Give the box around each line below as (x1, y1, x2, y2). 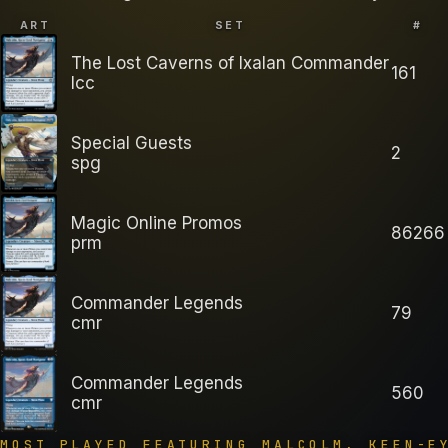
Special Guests (71, 133, 192, 154)
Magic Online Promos (71, 213, 242, 234)
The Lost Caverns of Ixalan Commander (71, 53, 389, 74)
